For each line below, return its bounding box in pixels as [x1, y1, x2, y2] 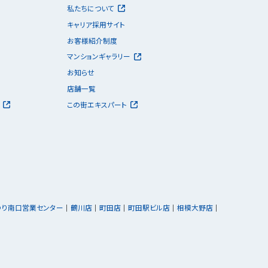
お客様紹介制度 [66, 35, 117, 45]
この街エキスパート [66, 99, 127, 109]
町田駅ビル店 [127, 202, 170, 212]
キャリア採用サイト [66, 19, 125, 29]
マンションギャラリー [66, 51, 130, 62]
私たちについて [66, 2, 114, 13]
